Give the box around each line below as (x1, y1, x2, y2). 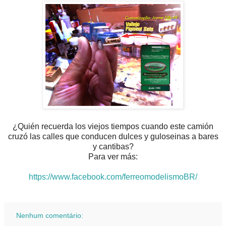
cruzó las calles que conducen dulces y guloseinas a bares (8, 132, 218, 141)
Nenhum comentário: (16, 211, 84, 220)
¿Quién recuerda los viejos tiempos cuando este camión (13, 122, 213, 131)
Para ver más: (88, 152, 138, 161)
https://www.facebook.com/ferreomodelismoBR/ (29, 173, 197, 182)
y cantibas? (92, 142, 134, 151)
